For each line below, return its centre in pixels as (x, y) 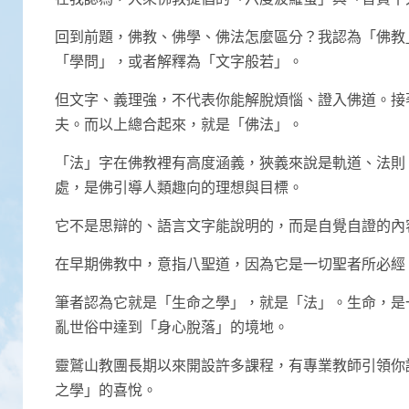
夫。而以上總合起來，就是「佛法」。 (179, 123)
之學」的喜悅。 (106, 389)
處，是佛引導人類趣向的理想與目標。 (179, 186)
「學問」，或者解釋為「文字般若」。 (179, 60)
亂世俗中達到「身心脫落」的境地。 (172, 326)
